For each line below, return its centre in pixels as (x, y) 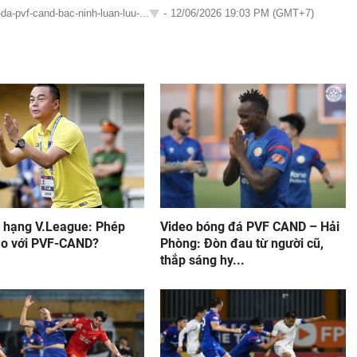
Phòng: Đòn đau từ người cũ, (241, 244)
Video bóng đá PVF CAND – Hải (249, 227)
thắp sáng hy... (202, 261)
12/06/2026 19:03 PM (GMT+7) (242, 14)
